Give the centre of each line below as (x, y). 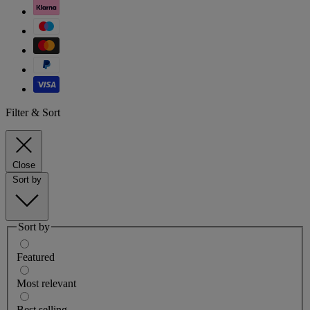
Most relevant (46, 283)
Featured (36, 257)
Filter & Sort (33, 113)
